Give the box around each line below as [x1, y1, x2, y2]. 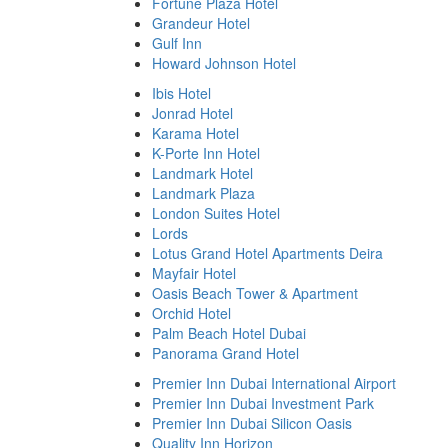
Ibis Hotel [152, 83, 211, 103]
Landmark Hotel [152, 163, 253, 183]
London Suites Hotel [152, 203, 280, 223]
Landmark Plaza [152, 183, 255, 203]
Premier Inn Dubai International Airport [152, 373, 396, 393]
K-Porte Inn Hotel [152, 143, 260, 163]
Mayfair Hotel [152, 263, 236, 283]
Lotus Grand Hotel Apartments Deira [152, 243, 383, 263]
